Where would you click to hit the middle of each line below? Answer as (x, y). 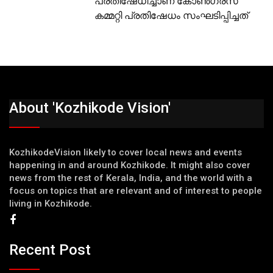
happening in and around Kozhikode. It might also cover (130, 165)
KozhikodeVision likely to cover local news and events (126, 153)
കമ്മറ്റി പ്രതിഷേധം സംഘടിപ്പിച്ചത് (172, 16)
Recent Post (50, 250)
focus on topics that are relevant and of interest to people (136, 191)
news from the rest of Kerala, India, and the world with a (131, 178)
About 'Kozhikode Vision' (90, 108)
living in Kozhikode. (51, 204)
